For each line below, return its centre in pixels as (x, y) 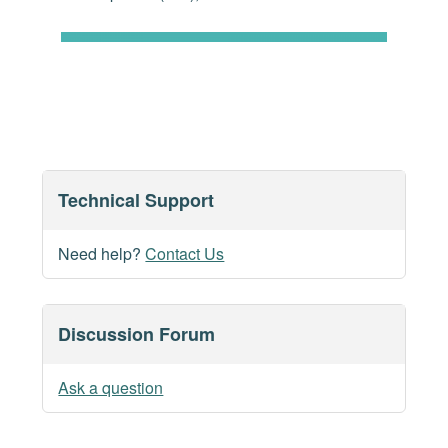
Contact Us (185, 254)
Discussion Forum (137, 334)
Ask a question (111, 388)
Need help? (102, 254)
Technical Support (136, 200)
